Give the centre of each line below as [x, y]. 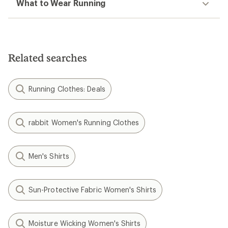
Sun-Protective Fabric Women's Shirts [92, 190]
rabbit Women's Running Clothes [84, 123]
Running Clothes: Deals [67, 89]
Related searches [48, 58]
